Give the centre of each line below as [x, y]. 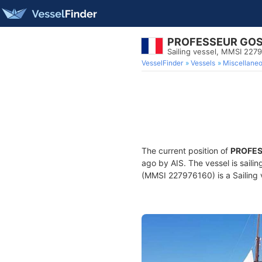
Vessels [203, 63]
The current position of [186, 151]
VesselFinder [162, 63]
